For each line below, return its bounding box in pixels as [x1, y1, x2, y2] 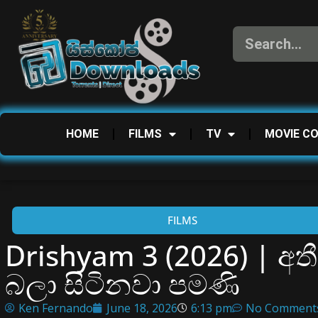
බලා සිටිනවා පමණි [5, 263, 240, 303]
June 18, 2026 [106, 300, 177, 316]
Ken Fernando [18, 300, 93, 316]
